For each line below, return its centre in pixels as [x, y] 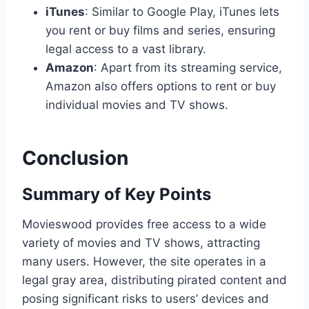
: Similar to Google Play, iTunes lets [182, 11]
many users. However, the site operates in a [144, 261]
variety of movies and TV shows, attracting [141, 242]
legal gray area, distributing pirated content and [154, 280]
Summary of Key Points [117, 194]
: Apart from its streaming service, [188, 67]
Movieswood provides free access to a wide [144, 224]
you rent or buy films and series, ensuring [160, 30]
